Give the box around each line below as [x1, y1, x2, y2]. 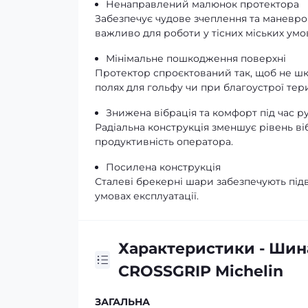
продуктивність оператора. [95, 135, 233, 148]
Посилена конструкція [106, 161, 221, 173]
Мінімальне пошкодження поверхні [106, 52, 286, 65]
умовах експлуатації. [95, 190, 199, 202]
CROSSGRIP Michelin [118, 262, 284, 280]
